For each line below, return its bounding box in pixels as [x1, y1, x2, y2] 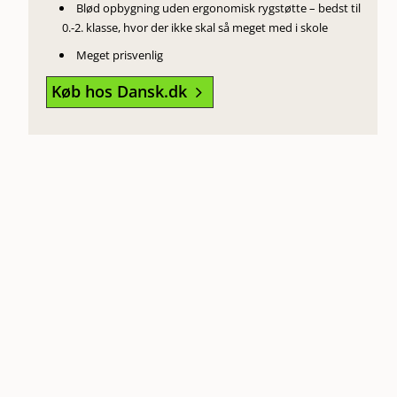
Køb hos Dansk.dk [51, 81, 188, 103]
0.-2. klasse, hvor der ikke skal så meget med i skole [59, 19, 329, 35]
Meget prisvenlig [76, 47, 164, 64]
